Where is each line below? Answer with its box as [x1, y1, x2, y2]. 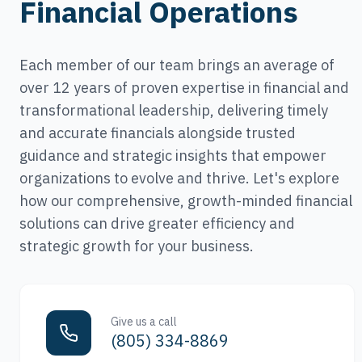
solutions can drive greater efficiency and [19, 214, 295, 233]
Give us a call [111, 314, 177, 329]
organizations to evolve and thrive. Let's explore [19, 169, 339, 187]
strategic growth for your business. [19, 237, 254, 255]
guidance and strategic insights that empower [19, 146, 326, 165]
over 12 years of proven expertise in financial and [19, 78, 349, 97]
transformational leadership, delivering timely [19, 101, 328, 120]
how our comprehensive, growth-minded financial [19, 192, 352, 210]
